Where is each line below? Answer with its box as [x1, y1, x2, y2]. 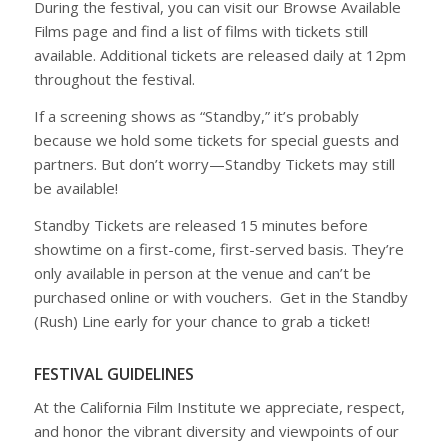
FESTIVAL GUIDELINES [33, 362, 194, 385]
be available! [33, 178, 118, 198]
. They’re [343, 238, 404, 259]
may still [334, 154, 395, 174]
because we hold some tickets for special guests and [33, 130, 399, 150]
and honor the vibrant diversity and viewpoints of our [33, 421, 399, 442]
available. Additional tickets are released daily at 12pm [33, 45, 406, 66]
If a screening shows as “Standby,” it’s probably [33, 106, 359, 126]
